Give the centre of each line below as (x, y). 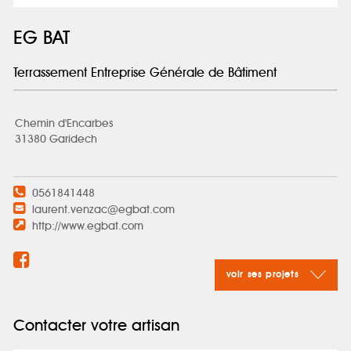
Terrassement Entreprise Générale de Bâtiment (145, 73)
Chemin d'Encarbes (64, 124)
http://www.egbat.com (88, 227)
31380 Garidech (56, 140)
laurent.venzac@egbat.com (104, 210)
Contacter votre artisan (97, 326)
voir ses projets (264, 275)
